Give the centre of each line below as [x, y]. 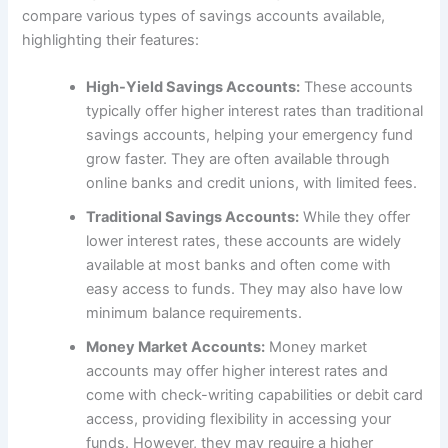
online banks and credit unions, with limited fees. [252, 183]
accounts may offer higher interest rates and [237, 371]
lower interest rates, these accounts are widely [244, 241]
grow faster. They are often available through [238, 159]
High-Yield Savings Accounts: [193, 87]
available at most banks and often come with [239, 265]
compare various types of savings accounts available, [204, 15]
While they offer [355, 217]
